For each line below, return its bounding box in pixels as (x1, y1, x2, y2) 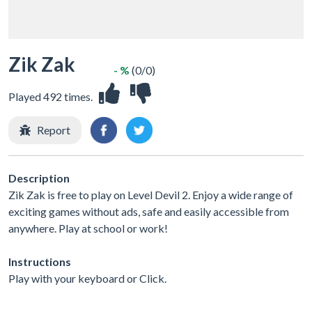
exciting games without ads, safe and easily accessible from (8, 204, 289, 218)
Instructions (8, 254, 71, 268)
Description (8, 171, 70, 185)
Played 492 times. (8, 90, 93, 103)
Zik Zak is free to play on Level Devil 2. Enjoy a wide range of (8, 187, 293, 201)
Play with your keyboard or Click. (8, 271, 166, 285)
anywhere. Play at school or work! (8, 221, 168, 235)
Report (37, 123, 70, 136)
